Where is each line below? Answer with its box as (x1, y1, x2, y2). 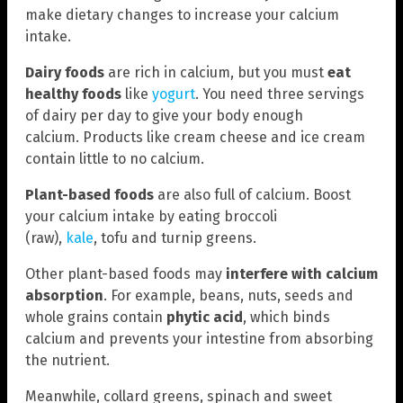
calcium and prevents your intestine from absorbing (25, 330, 373, 348)
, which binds (243, 309, 330, 327)
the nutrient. (25, 352, 110, 370)
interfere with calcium (226, 265, 378, 283)
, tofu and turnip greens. (94, 229, 256, 247)
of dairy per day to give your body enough (25, 107, 303, 125)
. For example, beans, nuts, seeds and (103, 287, 354, 305)
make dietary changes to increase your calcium (25, 6, 339, 24)
